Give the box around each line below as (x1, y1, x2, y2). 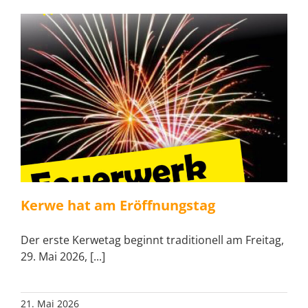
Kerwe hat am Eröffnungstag (21, 195, 215, 214)
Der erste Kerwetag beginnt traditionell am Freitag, (21, 232, 284, 247)
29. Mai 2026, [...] (21, 248, 105, 264)
